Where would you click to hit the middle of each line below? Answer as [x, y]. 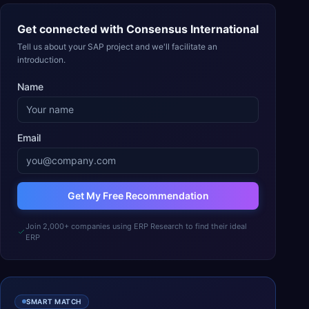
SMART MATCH [54, 301]
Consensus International [192, 29]
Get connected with [72, 29]
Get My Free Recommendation [138, 196]
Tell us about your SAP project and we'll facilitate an [117, 47]
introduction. [41, 60]
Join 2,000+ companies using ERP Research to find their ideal [136, 226]
